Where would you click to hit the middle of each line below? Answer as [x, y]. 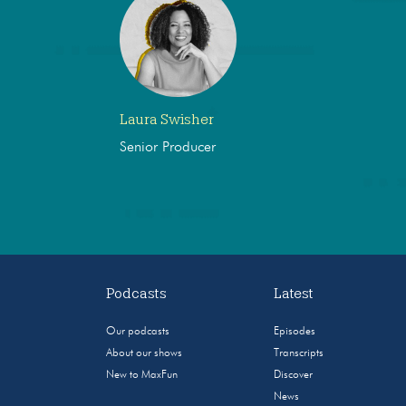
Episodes [295, 332]
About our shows [145, 354]
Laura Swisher [167, 120]
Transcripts [299, 354]
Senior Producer [168, 148]
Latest [294, 294]
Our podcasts [138, 332]
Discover [294, 376]
